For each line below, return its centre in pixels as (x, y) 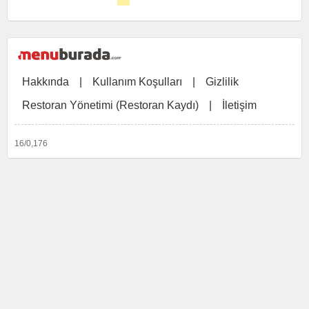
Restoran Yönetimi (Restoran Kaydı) (110, 105)
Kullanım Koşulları (137, 82)
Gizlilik (222, 82)
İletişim (239, 105)
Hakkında (46, 82)
